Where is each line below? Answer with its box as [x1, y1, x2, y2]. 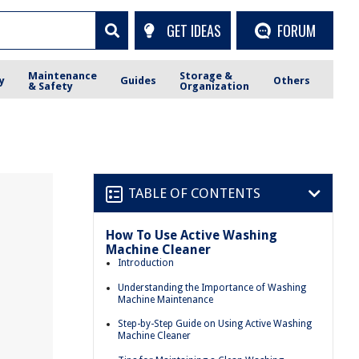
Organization [179, 79, 250, 92]
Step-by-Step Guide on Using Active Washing [118, 318, 312, 330]
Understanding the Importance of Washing [118, 281, 306, 293]
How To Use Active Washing [106, 228, 277, 243]
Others [272, 75, 310, 87]
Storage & [179, 69, 233, 82]
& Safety [28, 79, 74, 92]
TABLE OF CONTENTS [128, 184, 260, 201]
